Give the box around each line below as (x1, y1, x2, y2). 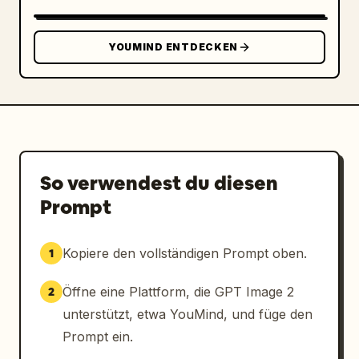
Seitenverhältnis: (34, 32, 149, 45)
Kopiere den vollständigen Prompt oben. (63, 245, 307, 261)
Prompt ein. (63, 329, 133, 345)
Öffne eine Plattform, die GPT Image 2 (63, 284, 294, 300)
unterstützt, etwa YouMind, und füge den (63, 306, 313, 322)
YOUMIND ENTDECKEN (107, 41, 239, 53)
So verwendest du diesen (40, 171, 278, 196)
